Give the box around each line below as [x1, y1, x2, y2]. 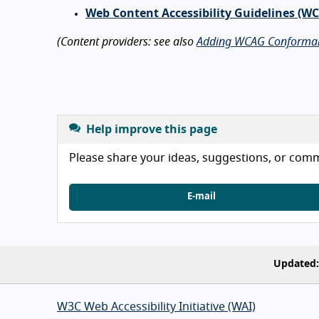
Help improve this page [86, 124, 217, 135]
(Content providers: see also [57, 36, 197, 48]
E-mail [187, 192, 216, 202]
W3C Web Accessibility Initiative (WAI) [57, 301, 256, 313]
